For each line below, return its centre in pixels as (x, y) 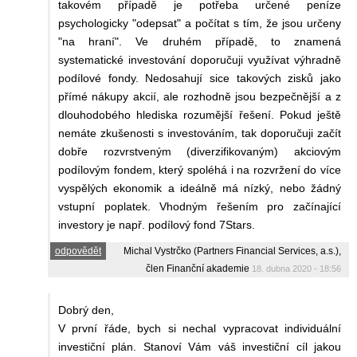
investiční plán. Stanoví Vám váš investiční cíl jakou (200, 346)
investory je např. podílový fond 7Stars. (158, 224)
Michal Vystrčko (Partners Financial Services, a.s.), (232, 251)
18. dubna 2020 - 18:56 (296, 268)
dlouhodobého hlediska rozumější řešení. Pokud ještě (200, 114)
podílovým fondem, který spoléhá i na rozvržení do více (200, 169)
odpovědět (78, 251)
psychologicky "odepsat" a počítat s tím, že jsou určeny (200, 23)
